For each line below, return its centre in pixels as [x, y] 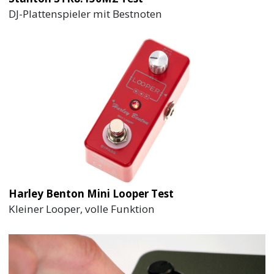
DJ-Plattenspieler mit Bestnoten [86, 13]
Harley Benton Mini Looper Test [91, 194]
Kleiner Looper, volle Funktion [82, 209]
